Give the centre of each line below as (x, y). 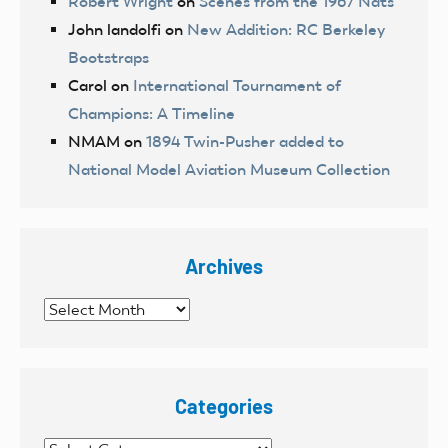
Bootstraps (108, 57)
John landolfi (114, 29)
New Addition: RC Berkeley (286, 29)
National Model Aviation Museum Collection (229, 169)
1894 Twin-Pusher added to (245, 141)
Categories (224, 405)
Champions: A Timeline (151, 113)
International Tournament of (237, 85)
